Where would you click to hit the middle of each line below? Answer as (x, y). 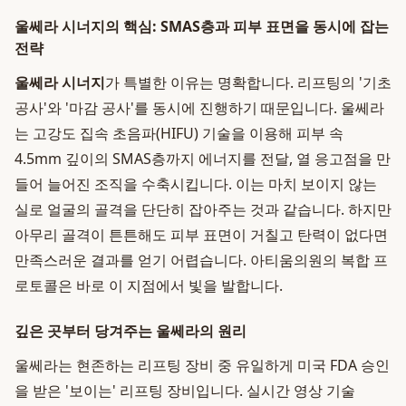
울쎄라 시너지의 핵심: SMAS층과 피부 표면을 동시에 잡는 (202, 26)
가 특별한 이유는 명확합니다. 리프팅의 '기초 (248, 82)
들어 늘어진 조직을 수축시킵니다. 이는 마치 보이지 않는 (196, 184)
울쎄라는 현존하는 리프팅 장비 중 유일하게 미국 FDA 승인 (202, 365)
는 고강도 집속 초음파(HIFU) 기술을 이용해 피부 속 (179, 133)
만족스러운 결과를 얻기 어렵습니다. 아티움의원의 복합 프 (201, 260)
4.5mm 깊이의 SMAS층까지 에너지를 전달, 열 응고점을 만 (203, 159)
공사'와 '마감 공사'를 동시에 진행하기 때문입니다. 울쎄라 (199, 108)
